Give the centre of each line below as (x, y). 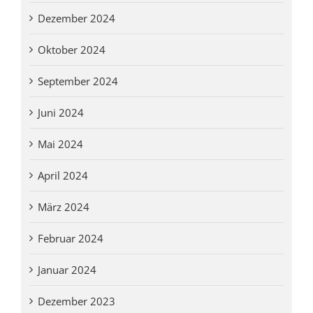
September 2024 (78, 81)
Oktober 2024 (71, 49)
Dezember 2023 (76, 301)
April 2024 (63, 175)
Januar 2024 (67, 269)
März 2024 (63, 206)
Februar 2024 (70, 238)
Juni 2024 (60, 112)
